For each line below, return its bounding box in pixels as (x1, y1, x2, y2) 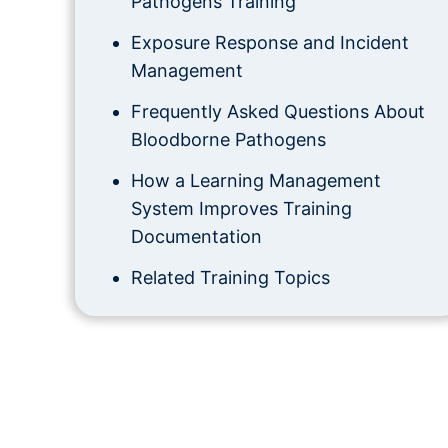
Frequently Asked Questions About (130, 101, 425, 122)
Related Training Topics (130, 267, 330, 288)
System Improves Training (130, 198, 352, 219)
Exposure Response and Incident (130, 32, 409, 53)
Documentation (130, 226, 262, 247)
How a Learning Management (130, 170, 381, 191)
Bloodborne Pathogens (130, 129, 326, 150)
